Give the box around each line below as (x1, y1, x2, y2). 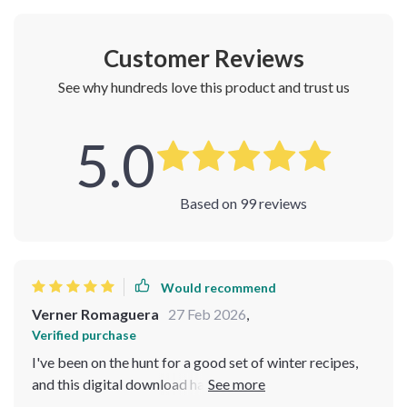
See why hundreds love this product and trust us (57, 78, 350, 95)
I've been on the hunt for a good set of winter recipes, (32, 353, 358, 371)
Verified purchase (32, 327, 136, 342)
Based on (180, 194, 240, 212)
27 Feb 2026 (168, 305, 246, 323)
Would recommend (161, 279, 276, 295)
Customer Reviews (103, 44, 304, 73)
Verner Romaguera (32, 305, 159, 323)
